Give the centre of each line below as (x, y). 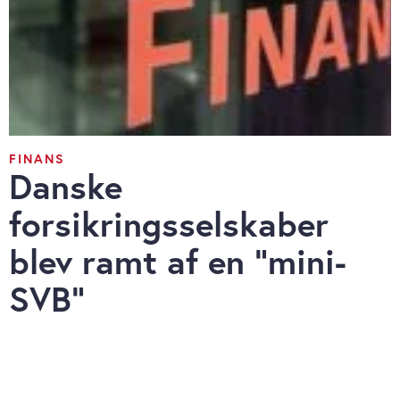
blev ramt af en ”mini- (178, 262)
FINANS (37, 159)
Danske (66, 187)
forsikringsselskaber (169, 224)
